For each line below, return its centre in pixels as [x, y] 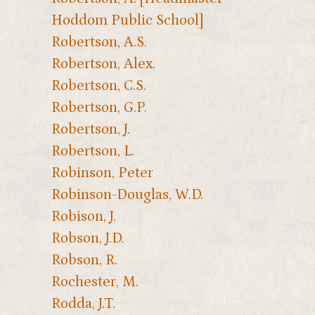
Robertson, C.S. [98, 85]
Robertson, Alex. [103, 64]
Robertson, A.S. [99, 42]
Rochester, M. [95, 282]
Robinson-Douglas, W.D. [127, 194]
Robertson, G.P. [99, 107]
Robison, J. [83, 216]
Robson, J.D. [87, 238]
